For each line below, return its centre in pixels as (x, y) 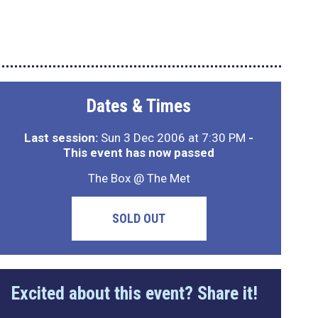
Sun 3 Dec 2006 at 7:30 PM (174, 138)
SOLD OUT (139, 218)
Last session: (61, 138)
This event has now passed (139, 153)
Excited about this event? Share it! (134, 293)
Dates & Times (139, 106)
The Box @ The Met (139, 178)
